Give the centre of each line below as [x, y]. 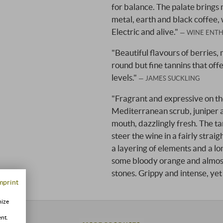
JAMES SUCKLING [173, 78]
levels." [125, 77]
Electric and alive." [146, 31]
